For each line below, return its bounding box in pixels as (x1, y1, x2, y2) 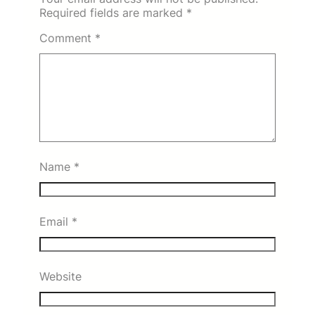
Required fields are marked (39, 5, 186, 20)
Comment (39, 30, 95, 45)
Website (39, 269, 82, 283)
